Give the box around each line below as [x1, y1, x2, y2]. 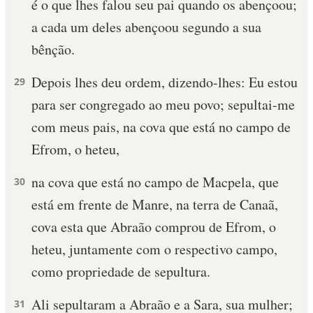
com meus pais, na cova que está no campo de [31, 117, 291, 136]
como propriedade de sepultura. [31, 262, 210, 281]
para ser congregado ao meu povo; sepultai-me [31, 95, 295, 114]
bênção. [31, 40, 75, 59]
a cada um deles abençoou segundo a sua [31, 17, 261, 36]
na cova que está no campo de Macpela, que [31, 173, 279, 191]
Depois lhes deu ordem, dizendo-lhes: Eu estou [31, 73, 298, 92]
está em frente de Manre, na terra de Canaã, [31, 195, 278, 214]
